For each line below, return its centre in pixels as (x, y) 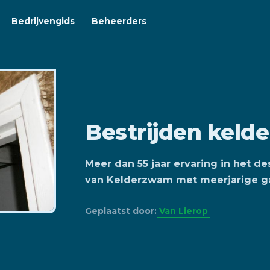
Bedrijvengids (43, 21)
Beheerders (119, 21)
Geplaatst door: (122, 211)
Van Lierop (184, 211)
